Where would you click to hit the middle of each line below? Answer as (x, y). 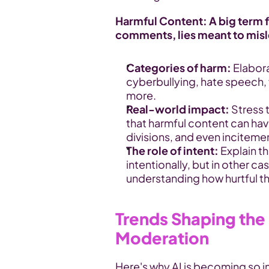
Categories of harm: (179, 68)
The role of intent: (172, 150)
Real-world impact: (178, 109)
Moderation (162, 238)
